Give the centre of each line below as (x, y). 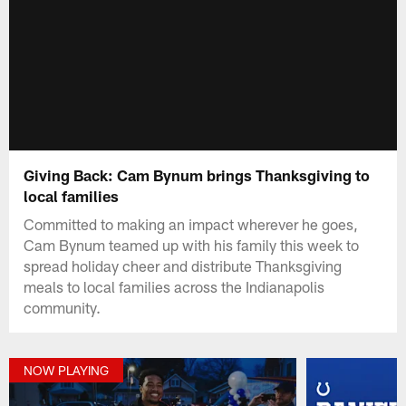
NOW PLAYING (67, 371)
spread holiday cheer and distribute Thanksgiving (183, 265)
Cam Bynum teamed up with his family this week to (192, 244)
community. (63, 307)
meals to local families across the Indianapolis (174, 286)
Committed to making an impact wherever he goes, (191, 223)
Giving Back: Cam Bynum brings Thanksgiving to (197, 174)
